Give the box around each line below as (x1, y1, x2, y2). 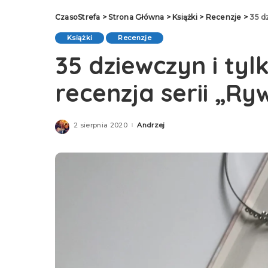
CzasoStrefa (55, 13, 100, 22)
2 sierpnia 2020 (74, 120, 128, 129)
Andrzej (137, 120, 165, 129)
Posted (127, 123, 153, 132)
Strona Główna (108, 13, 165, 22)
